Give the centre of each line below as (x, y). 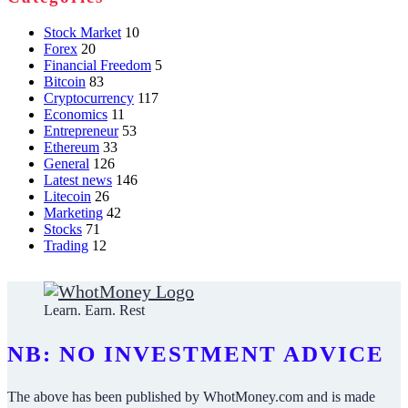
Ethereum (71, 147)
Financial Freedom (97, 65)
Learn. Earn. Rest (94, 310)
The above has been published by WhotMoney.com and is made (191, 397)
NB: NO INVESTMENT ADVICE (196, 353)
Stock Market (82, 32)
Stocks (63, 229)
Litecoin (67, 196)
